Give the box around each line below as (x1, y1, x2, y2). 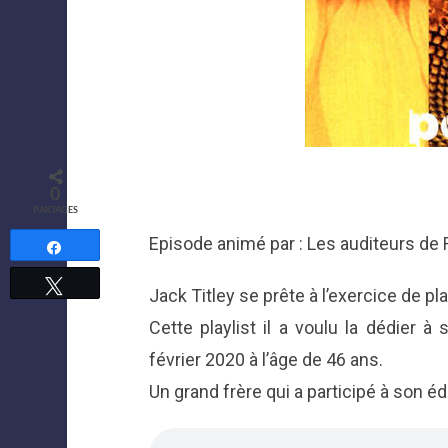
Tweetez (68, 277, 117, 291)
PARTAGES (32, 205, 78, 215)
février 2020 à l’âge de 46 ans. (148, 349, 383, 371)
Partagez (68, 239, 118, 253)
